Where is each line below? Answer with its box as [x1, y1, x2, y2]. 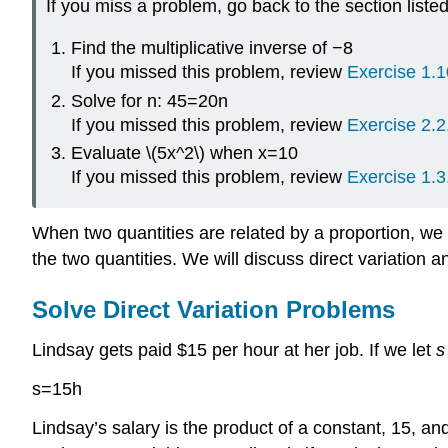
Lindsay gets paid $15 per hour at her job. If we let [32, 340, 436, 361]
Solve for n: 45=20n [70, 90, 228, 111]
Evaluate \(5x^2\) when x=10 [70, 143, 298, 164]
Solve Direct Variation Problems [32, 296, 395, 324]
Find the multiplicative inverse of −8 [70, 38, 353, 59]
